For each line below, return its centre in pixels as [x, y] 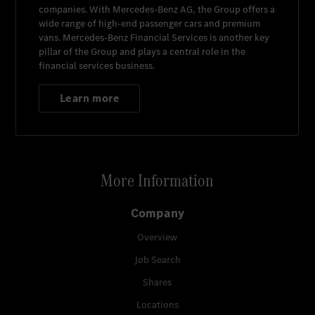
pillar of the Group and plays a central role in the [142, 51]
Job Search [157, 259]
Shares [157, 282]
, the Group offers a [234, 9]
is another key [239, 37]
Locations [157, 304]
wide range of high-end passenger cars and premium [150, 23]
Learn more [89, 98]
